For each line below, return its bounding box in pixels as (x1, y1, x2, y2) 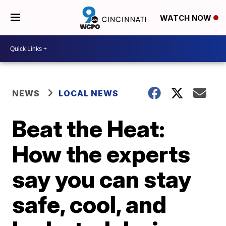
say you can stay (12, 165, 192, 193)
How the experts (12, 140, 191, 168)
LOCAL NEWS (59, 88, 119, 98)
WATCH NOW (159, 13, 213, 23)
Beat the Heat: (12, 115, 165, 143)
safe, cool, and (12, 190, 167, 218)
